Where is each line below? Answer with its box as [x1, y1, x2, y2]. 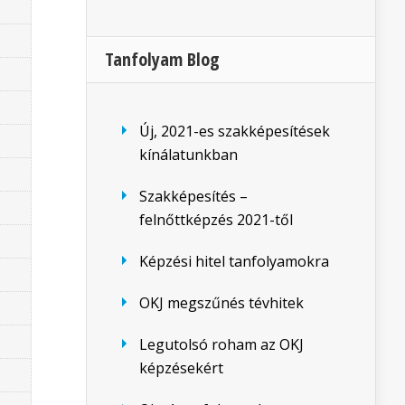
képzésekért [139, 358, 223, 378]
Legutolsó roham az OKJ [139, 334, 304, 354]
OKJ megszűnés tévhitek [139, 293, 304, 313]
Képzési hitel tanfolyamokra [139, 251, 329, 271]
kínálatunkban [139, 145, 238, 165]
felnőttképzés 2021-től [139, 210, 293, 230]
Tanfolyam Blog [105, 47, 220, 71]
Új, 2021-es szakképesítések [139, 121, 330, 141]
